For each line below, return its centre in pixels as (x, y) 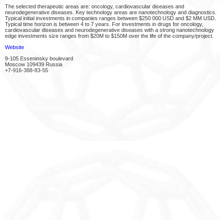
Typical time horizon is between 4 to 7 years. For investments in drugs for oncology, (104, 24)
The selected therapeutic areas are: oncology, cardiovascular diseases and (95, 6)
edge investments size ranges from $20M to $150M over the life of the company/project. (109, 36)
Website (14, 47)
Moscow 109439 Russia (34, 64)
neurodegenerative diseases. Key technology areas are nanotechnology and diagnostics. (111, 12)
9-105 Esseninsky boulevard (39, 58)
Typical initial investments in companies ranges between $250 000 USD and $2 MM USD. (110, 18)
